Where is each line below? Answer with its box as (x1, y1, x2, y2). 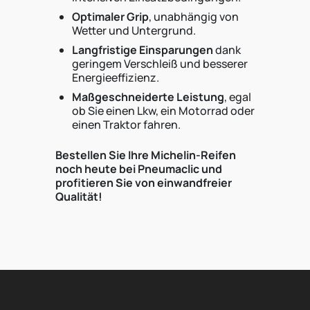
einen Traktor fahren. (72, 117, 181, 132)
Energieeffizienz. (72, 70, 159, 85)
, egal (224, 89, 251, 104)
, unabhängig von (149, 9, 239, 24)
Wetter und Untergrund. (72, 23, 196, 38)
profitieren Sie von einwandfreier (55, 175, 232, 190)
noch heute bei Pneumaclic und (55, 161, 222, 176)
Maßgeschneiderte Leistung (72, 89, 224, 104)
